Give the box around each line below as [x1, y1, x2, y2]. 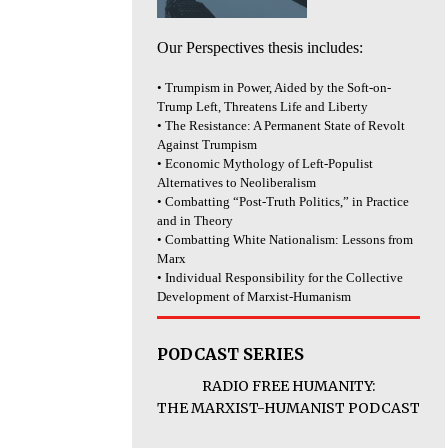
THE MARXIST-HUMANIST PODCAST [157, 399, 421, 418]
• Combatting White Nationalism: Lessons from [157, 232, 413, 248]
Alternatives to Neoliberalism [157, 175, 316, 191]
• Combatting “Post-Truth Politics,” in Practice [157, 194, 409, 210]
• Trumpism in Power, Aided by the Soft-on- [157, 80, 391, 96]
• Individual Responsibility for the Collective [157, 270, 403, 286]
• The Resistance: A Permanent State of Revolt [157, 118, 405, 134]
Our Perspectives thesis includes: [157, 39, 363, 57]
